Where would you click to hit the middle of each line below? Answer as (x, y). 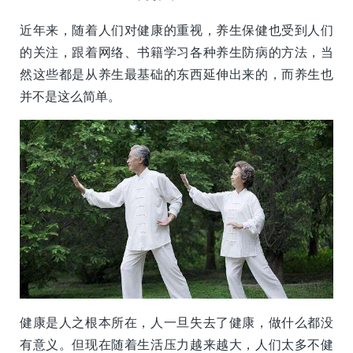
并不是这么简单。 (70, 96)
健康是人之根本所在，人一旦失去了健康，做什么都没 (176, 323)
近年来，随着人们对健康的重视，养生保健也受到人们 (176, 30)
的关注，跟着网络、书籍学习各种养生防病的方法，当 (176, 52)
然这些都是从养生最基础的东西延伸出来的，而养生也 (176, 74)
